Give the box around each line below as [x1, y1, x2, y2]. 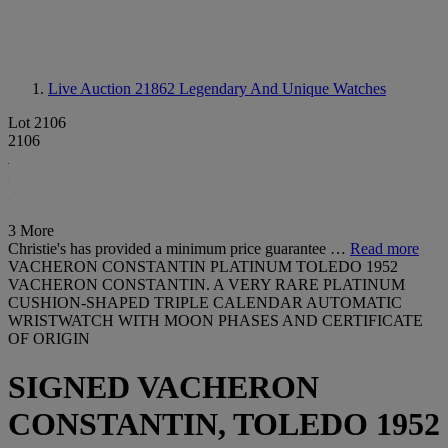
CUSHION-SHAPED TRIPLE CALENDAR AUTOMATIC [8, 294, 402, 311]
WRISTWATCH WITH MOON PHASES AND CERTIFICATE [8, 312, 423, 329]
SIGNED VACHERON [8, 369, 319, 406]
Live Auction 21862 [48, 80, 179, 97]
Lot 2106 [8, 114, 66, 131]
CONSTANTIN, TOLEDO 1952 [8, 406, 440, 443]
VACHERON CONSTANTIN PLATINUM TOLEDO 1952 [8, 258, 398, 275]
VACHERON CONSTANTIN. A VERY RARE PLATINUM [8, 276, 405, 293]
